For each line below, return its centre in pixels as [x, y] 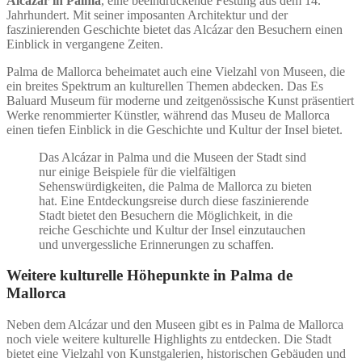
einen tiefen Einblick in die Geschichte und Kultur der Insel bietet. [175, 129]
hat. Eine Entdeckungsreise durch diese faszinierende [174, 200]
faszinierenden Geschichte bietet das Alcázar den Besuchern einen [175, 29]
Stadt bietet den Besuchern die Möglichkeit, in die [166, 215]
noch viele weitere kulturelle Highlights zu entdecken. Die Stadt [169, 339]
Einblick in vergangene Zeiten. [85, 44]
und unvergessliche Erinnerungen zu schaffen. [156, 244]
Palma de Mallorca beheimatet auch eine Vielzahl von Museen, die [176, 71]
